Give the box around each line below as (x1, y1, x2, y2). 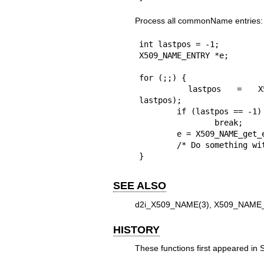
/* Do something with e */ (138, 140, 177, 150)
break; (138, 118, 214, 128)
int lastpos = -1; (138, 39, 219, 49)
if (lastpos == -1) (138, 107, 177, 117)
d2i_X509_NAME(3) (134, 199, 209, 209)
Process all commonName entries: (134, 16, 263, 26)
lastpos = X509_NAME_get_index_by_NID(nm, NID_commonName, (138, 84, 189, 94)
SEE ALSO (113, 180, 166, 192)
